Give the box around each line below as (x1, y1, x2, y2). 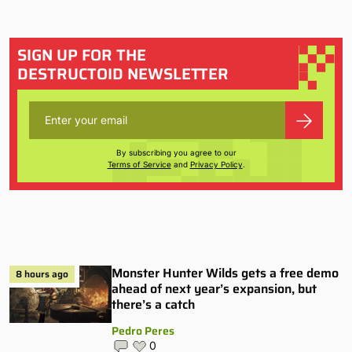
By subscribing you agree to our (115, 147, 236, 157)
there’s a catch (112, 294, 195, 314)
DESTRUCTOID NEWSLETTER (17, 60, 229, 86)
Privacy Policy (189, 159, 243, 169)
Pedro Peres (112, 321, 174, 339)
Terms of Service (107, 159, 171, 169)
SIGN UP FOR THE (17, 42, 146, 68)
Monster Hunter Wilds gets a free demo (112, 262, 339, 283)
